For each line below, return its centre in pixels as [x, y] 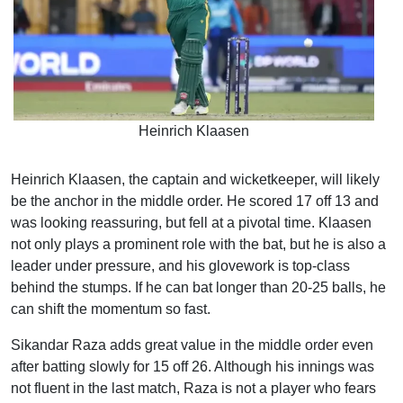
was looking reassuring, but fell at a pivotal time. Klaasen [191, 223]
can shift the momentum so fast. [111, 309]
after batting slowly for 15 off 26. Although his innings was [193, 367]
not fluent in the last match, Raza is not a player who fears [193, 389]
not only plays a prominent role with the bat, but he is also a [198, 245]
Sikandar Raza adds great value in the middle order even [192, 345]
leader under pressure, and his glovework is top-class [180, 266]
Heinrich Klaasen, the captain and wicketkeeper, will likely [195, 180]
